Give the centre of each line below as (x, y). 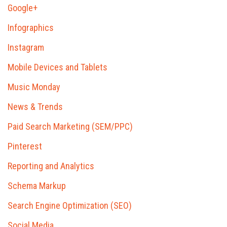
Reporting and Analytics (51, 166)
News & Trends (35, 107)
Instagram (26, 48)
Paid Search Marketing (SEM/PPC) (70, 127)
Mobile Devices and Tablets (58, 67)
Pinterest (25, 146)
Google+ (23, 8)
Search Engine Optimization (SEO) (70, 206)
